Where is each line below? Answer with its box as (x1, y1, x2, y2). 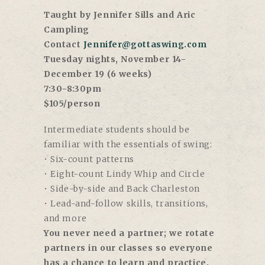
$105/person (44, 98, 101, 109)
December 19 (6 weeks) (44, 69, 152, 80)
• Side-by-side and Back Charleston (44, 183, 200, 195)
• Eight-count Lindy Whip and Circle (44, 169, 205, 180)
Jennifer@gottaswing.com (83, 39, 207, 50)
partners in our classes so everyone (44, 243, 213, 254)
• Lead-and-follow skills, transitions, (44, 198, 208, 209)
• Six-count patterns (44, 154, 134, 165)
